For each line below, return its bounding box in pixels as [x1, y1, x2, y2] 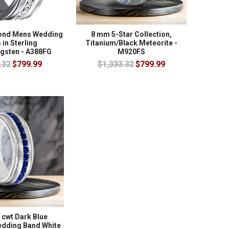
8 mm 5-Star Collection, [90, 30, 172, 39]
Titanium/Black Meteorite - [85, 39, 177, 48]
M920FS [117, 48, 145, 56]
